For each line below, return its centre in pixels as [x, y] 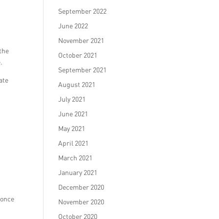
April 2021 [74, 143]
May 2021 [72, 128]
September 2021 [83, 70]
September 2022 [83, 11]
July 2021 [72, 99]
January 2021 [78, 172]
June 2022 [73, 26]
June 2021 [73, 114]
